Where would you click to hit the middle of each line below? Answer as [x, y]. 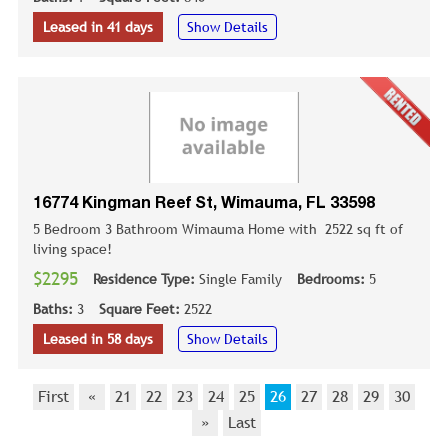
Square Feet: [141, 309]
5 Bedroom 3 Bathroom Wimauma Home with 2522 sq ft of [218, 229]
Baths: [55, 309]
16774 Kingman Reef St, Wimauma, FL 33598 [204, 204]
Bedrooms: [333, 279]
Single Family [240, 279]
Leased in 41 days [98, 26]
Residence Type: [146, 279]
